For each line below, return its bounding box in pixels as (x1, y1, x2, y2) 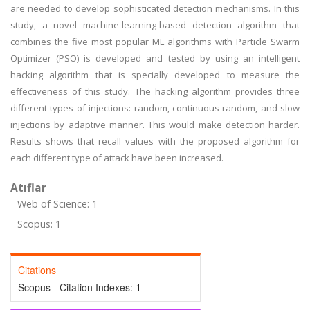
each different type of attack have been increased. (10, 152, 224, 164)
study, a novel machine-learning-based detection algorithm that (10, 19, 300, 31)
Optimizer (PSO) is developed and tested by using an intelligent (10, 52, 300, 64)
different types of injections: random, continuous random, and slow (10, 102, 300, 114)
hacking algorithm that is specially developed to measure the (10, 69, 300, 81)
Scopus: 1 (17, 217, 61, 230)
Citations (18, 263, 56, 277)
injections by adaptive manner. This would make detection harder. (10, 118, 300, 131)
